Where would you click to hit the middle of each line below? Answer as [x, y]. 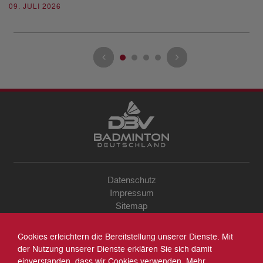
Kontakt [131, 219]
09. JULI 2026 [35, 6]
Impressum [131, 193]
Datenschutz [131, 180]
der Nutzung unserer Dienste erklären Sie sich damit [115, 249]
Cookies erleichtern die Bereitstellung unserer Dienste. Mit [125, 237]
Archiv [131, 232]
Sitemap [131, 206]
